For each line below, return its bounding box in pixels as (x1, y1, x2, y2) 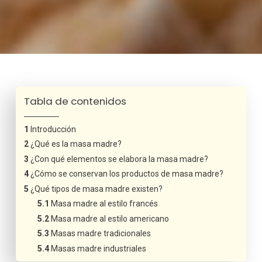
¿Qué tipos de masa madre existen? (30, 184, 163, 194)
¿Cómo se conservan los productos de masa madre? (30, 169, 223, 179)
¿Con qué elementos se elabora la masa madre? (30, 154, 208, 164)
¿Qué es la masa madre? (30, 139, 122, 149)
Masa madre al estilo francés (51, 199, 158, 209)
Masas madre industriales (51, 243, 147, 253)
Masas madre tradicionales (51, 229, 151, 239)
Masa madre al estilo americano (51, 213, 170, 223)
